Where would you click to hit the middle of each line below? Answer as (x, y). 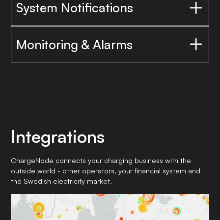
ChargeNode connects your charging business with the (101, 160)
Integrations (58, 136)
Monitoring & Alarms (74, 44)
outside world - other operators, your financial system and (106, 171)
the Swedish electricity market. (62, 181)
